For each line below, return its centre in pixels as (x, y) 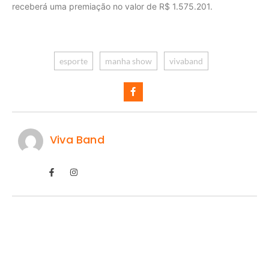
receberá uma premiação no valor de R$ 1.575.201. (112, 7)
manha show (128, 61)
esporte (74, 61)
